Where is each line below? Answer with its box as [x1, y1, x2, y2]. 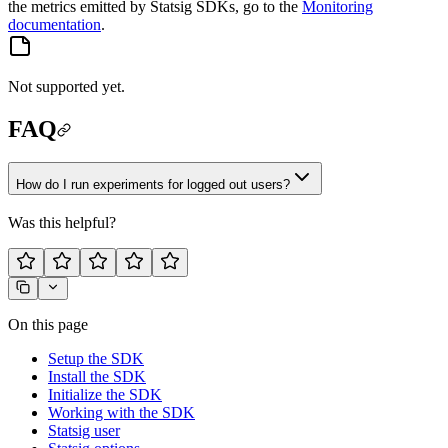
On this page [8, 316, 88, 334]
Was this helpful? [8, 214, 116, 232]
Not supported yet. [8, 77, 125, 95]
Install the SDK [48, 368, 146, 386]
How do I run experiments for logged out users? [16, 177, 290, 193]
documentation [8, 15, 101, 33]
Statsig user [48, 422, 120, 440]
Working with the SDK [48, 404, 195, 422]
